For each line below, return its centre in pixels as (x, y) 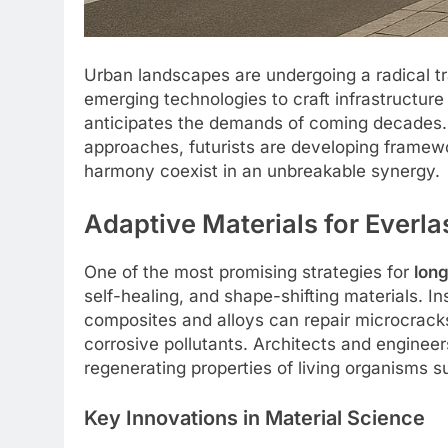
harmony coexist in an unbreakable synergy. (262, 170)
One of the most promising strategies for (249, 272)
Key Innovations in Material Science (254, 417)
